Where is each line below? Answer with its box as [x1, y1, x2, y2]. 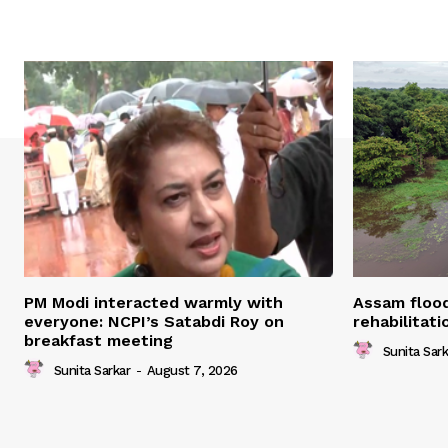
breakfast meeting [24, 331, 173, 351]
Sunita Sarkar [53, 362, 130, 378]
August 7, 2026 [146, 362, 238, 378]
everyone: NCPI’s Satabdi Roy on [24, 312, 284, 332]
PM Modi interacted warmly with [24, 293, 283, 313]
